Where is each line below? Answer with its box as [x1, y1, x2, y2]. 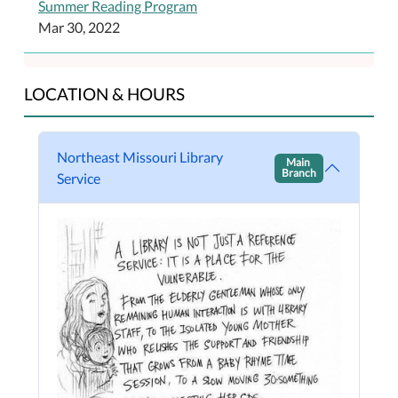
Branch [282, 166, 317, 180]
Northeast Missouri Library [57, 148, 223, 166]
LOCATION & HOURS [24, 84, 185, 105]
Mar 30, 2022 [38, 19, 120, 36]
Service [57, 170, 100, 187]
